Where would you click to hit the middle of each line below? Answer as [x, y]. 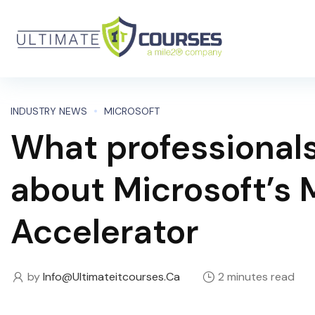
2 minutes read [256, 277]
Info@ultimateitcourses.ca [111, 277]
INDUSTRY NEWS [49, 111]
